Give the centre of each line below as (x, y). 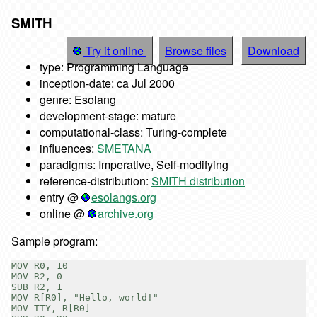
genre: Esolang (78, 100)
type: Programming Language (114, 67)
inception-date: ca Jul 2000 (107, 83)
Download (273, 51)
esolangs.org (124, 197)
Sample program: (54, 241)
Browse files (196, 51)
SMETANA (124, 149)
